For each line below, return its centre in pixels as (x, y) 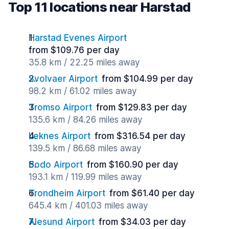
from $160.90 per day (133, 165)
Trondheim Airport (67, 193)
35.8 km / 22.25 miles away (84, 62)
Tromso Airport (60, 107)
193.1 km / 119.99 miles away (85, 177)
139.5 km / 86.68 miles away (85, 148)
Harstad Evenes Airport (78, 38)
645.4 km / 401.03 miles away (88, 205)
